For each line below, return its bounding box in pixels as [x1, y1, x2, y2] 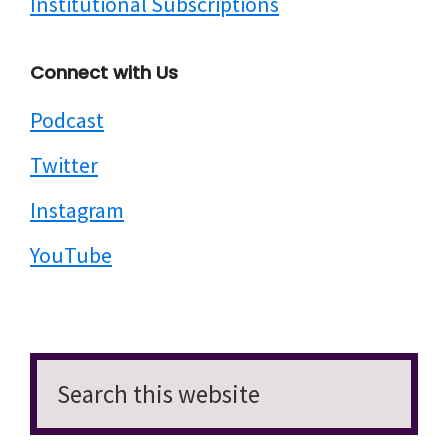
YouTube [30, 240, 112, 269]
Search [29, 354, 93, 383]
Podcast [30, 105, 104, 134]
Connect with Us [30, 59, 178, 85]
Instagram [30, 195, 124, 224]
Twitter [30, 150, 98, 179]
